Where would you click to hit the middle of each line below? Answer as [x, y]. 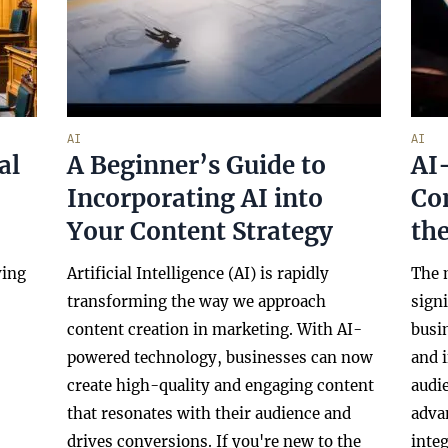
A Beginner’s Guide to [197, 165]
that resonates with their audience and [209, 413]
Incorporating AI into [195, 198]
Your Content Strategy [200, 231]
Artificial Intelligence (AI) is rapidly [198, 273]
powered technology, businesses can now [220, 357]
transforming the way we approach [197, 301]
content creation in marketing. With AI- [215, 329]
